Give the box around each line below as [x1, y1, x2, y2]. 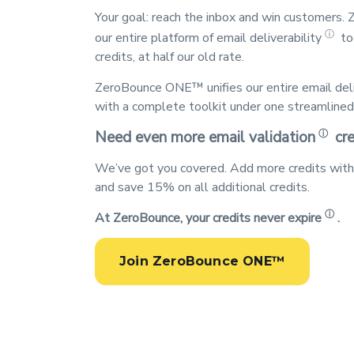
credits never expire [213, 209, 322, 228]
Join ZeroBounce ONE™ [119, 254, 285, 269]
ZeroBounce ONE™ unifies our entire [95, 79, 302, 97]
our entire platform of [95, 29, 217, 47]
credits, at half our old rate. [95, 48, 244, 66]
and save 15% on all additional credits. [95, 179, 310, 197]
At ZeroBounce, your [95, 209, 213, 228]
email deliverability [217, 29, 322, 47]
